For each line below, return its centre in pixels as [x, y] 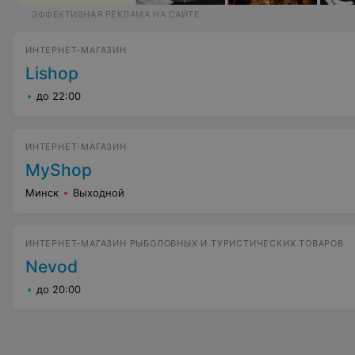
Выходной [99, 193]
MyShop [59, 170]
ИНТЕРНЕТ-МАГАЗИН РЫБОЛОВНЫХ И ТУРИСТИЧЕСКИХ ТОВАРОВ [185, 243]
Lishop [52, 73]
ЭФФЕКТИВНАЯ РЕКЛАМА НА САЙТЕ [116, 14]
